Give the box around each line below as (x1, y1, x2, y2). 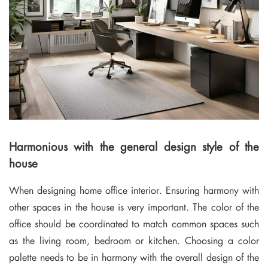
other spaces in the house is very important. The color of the (9, 200, 259, 214)
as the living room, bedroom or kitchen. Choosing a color (9, 233, 259, 248)
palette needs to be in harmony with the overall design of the (9, 250, 259, 264)
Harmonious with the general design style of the (9, 138, 259, 154)
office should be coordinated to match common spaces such (9, 217, 259, 231)
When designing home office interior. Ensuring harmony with (9, 183, 259, 197)
